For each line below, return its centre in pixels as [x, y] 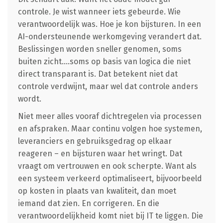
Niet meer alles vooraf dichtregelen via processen [110, 116]
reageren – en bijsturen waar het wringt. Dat [100, 153]
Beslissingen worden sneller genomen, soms [100, 49]
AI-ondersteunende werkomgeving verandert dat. [110, 36]
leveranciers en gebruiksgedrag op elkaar [95, 141]
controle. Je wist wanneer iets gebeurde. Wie [99, 11]
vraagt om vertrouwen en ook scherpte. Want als [107, 166]
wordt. [29, 99]
